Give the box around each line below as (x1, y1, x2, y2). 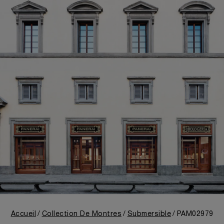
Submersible (127, 211, 171, 218)
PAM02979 (176, 211, 213, 218)
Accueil (10, 211, 36, 218)
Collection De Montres (41, 211, 121, 218)
